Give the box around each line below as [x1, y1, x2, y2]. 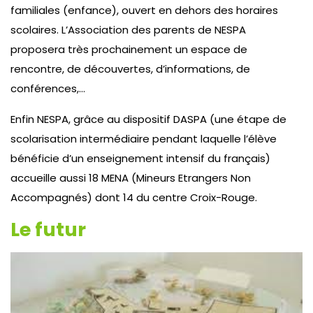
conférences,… [10, 80, 85, 96]
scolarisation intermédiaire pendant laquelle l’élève [10, 131, 277, 146]
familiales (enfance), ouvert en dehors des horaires [10, 2, 278, 17]
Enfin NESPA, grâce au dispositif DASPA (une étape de [10, 111, 286, 126]
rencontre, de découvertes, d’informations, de [10, 61, 250, 76]
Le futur [10, 216, 86, 242]
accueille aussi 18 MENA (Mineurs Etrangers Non [10, 170, 251, 185]
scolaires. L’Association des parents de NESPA [10, 22, 246, 37]
